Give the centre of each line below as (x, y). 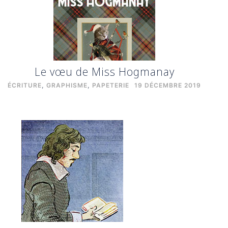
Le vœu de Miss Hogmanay (104, 71)
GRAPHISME (67, 85)
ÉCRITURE (25, 85)
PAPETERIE (111, 85)
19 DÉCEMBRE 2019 (168, 85)
